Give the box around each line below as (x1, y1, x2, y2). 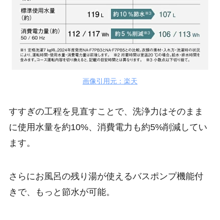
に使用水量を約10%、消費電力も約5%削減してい (8, 122, 207, 132)
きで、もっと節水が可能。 (8, 187, 115, 197)
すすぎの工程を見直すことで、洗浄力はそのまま (8, 106, 203, 116)
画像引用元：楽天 (82, 77, 137, 85)
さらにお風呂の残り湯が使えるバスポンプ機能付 (8, 171, 203, 181)
